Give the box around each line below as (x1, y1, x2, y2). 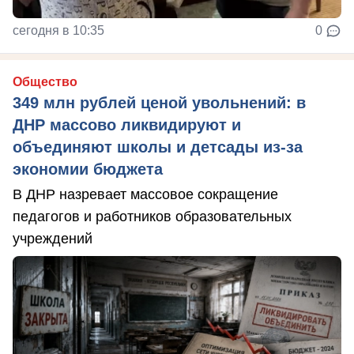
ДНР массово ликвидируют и (13, 115, 241, 134)
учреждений (13, 230, 92, 247)
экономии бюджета (13, 160, 163, 178)
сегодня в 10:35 (13, 23, 104, 37)
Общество (13, 74, 77, 88)
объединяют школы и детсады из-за (13, 137, 303, 156)
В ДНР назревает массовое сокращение (13, 186, 278, 202)
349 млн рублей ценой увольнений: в (13, 93, 306, 111)
